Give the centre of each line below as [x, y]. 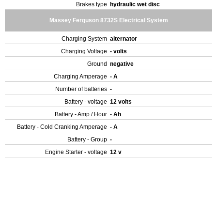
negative [123, 64]
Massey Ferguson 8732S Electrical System [108, 20]
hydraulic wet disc [136, 4]
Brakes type [92, 4]
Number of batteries [81, 89]
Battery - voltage [86, 102]
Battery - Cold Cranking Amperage [62, 127]
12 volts [122, 102]
